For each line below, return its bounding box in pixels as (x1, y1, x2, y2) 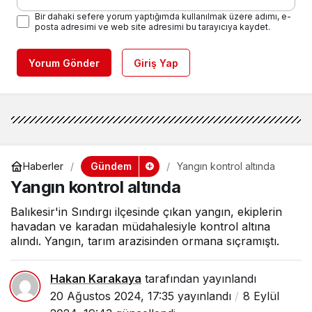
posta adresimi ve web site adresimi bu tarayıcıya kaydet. (35, 21, 270, 32)
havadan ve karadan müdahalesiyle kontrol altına (10, 219, 270, 233)
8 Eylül (243, 288, 279, 303)
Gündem (90, 159, 132, 172)
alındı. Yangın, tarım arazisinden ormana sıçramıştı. (10, 233, 279, 248)
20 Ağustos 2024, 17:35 (50, 288, 174, 303)
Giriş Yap (134, 56, 178, 69)
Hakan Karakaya (50, 271, 141, 286)
